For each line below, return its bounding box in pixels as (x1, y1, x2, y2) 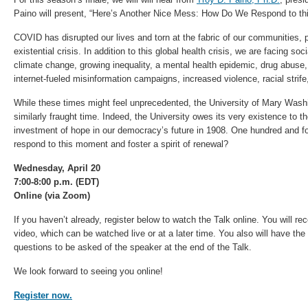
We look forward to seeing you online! (14, 266, 163, 276)
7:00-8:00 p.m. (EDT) (14, 177, 99, 187)
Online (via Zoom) (14, 190, 90, 201)
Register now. (14, 290, 72, 300)
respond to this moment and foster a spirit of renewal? (14, 139, 228, 149)
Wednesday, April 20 (14, 163, 100, 173)
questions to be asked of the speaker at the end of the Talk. (14, 242, 252, 252)
